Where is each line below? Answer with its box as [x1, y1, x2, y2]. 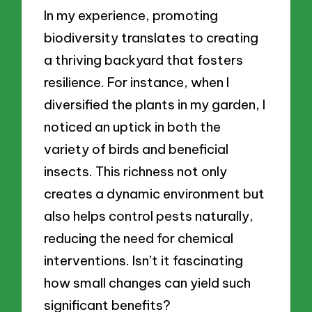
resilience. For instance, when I [44, 73, 230, 91]
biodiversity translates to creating [44, 29, 259, 46]
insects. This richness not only [44, 162, 228, 180]
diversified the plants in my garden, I [44, 95, 266, 113]
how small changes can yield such [44, 274, 251, 291]
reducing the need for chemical [44, 229, 234, 247]
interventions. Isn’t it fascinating [44, 251, 244, 269]
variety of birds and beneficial [44, 140, 229, 157]
